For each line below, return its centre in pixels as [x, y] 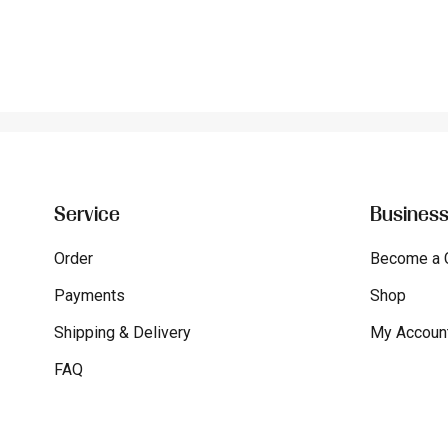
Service [86, 215]
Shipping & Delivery [122, 332]
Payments [89, 295]
